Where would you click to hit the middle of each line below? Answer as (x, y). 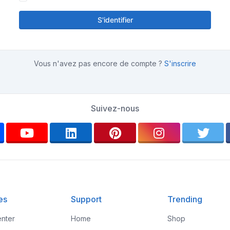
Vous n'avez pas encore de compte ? (99, 63)
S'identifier (115, 20)
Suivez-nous (115, 108)
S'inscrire (180, 63)
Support (86, 199)
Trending (185, 199)
